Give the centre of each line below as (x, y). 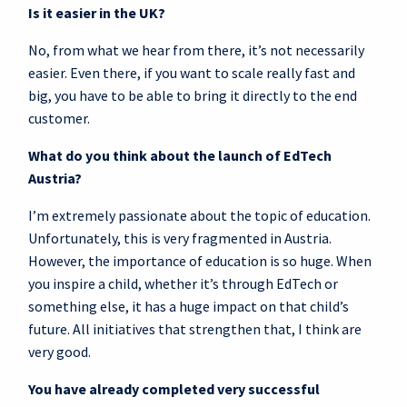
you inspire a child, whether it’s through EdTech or (183, 283)
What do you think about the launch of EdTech (180, 155)
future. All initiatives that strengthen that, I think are (195, 328)
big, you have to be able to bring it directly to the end (193, 95)
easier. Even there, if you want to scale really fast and (192, 72)
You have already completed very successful (174, 388)
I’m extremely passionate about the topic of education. (199, 215)
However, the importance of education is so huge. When (200, 260)
